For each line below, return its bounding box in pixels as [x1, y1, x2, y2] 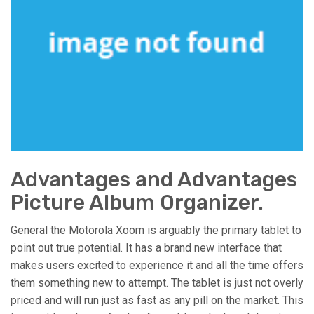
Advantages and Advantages [11, 167, 297, 193]
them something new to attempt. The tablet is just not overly [11, 276, 303, 290]
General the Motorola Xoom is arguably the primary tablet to [11, 224, 301, 238]
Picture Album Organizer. [11, 190, 264, 216]
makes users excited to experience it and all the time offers [11, 259, 303, 273]
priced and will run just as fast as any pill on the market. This [11, 294, 303, 308]
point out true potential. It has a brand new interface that [11, 241, 282, 255]
